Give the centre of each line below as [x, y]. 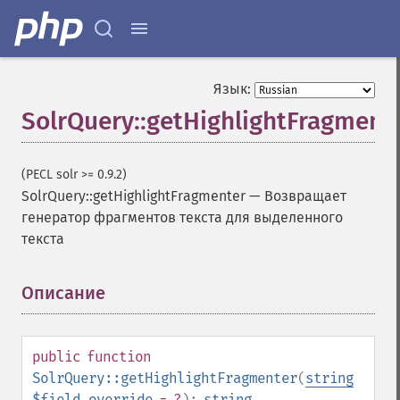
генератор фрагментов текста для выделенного [182, 217]
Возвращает [305, 196]
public [56, 357]
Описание [63, 293]
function [119, 357]
